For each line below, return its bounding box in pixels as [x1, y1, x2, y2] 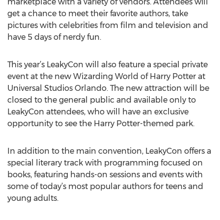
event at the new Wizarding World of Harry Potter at [7, 72, 205, 81]
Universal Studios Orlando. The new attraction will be [7, 83, 209, 93]
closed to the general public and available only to [7, 95, 196, 105]
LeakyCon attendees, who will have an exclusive [7, 107, 189, 116]
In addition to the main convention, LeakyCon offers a [7, 146, 211, 156]
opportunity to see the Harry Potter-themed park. [7, 119, 194, 128]
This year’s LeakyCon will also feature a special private [7, 60, 208, 69]
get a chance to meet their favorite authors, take [7, 9, 188, 18]
